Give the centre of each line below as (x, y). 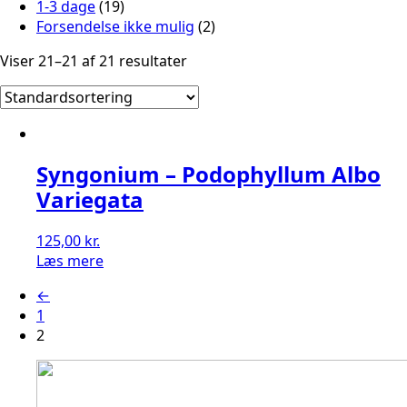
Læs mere (70, 260)
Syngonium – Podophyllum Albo (208, 174)
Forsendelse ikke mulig (115, 27)
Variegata (90, 199)
